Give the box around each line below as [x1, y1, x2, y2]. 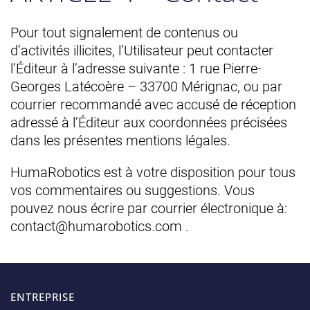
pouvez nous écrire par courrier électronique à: [10, 200, 287, 217]
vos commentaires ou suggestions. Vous [10, 182, 255, 199]
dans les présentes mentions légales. [10, 132, 230, 149]
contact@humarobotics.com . [10, 218, 189, 235]
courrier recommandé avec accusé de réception [10, 96, 296, 113]
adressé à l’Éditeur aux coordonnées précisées [10, 114, 287, 131]
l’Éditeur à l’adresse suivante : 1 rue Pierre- [10, 60, 262, 77]
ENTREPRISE [10, 290, 75, 304]
